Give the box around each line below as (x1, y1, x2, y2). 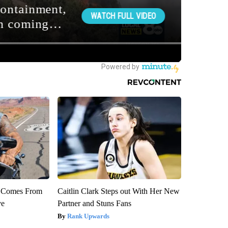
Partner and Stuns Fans (57, 199, 131, 208)
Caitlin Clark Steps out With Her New (57, 187, 180, 196)
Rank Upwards (67, 212, 109, 220)
